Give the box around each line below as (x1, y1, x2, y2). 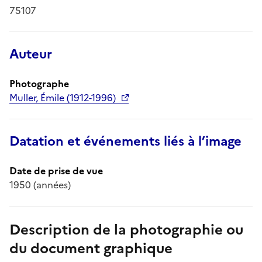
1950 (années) (9, 177, 71, 192)
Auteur (9, 44, 52, 64)
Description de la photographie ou (9, 219, 243, 240)
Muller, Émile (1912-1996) (9, 90, 116, 105)
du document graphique (9, 237, 173, 259)
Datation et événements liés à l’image (9, 131, 242, 151)
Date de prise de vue (9, 163, 103, 178)
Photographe (9, 76, 69, 91)
